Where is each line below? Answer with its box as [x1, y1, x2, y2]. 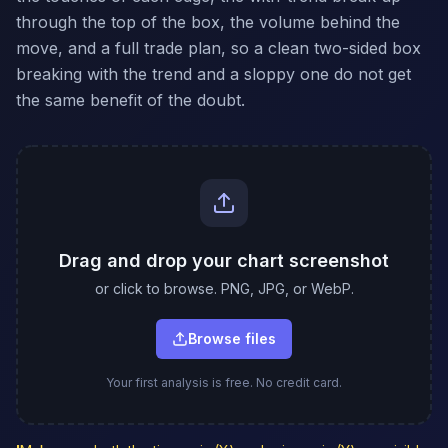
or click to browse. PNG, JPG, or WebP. [94, 280, 354, 297]
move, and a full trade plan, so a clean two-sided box [16, 38, 421, 58]
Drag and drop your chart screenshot [59, 250, 389, 271]
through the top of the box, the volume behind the [16, 12, 400, 32]
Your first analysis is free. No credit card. [106, 375, 342, 390]
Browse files [188, 330, 276, 347]
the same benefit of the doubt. [16, 90, 245, 110]
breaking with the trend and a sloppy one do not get [16, 64, 411, 84]
